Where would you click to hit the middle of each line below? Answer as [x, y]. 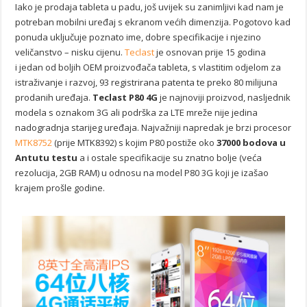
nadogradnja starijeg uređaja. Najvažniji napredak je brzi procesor [153, 127]
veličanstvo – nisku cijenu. [70, 52]
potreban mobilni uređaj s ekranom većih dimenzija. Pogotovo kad [153, 22]
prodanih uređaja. [54, 97]
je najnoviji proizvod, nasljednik [224, 97]
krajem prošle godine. [60, 187]
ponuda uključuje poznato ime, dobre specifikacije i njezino [138, 37]
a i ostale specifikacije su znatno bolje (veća [170, 157]
